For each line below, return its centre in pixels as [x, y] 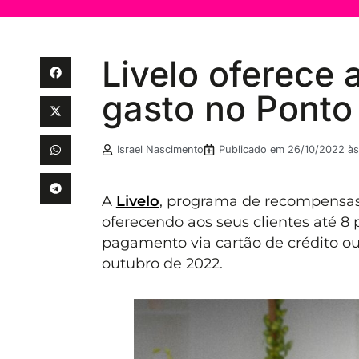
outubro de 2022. [162, 264]
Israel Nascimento [160, 150]
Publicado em [253, 150]
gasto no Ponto [227, 109]
